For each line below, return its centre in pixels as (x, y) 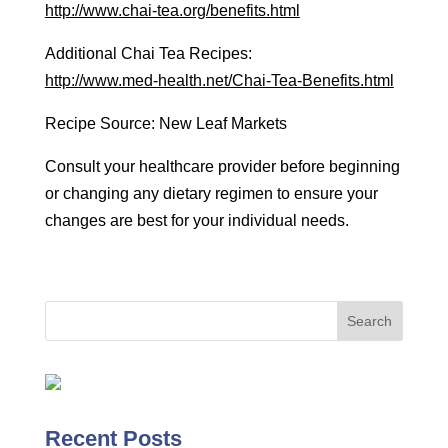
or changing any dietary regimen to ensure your (211, 193)
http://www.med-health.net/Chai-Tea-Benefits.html (219, 80)
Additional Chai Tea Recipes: (148, 53)
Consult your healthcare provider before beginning (222, 166)
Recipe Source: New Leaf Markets (165, 123)
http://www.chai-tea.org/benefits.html (172, 10)
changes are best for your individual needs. (196, 220)
